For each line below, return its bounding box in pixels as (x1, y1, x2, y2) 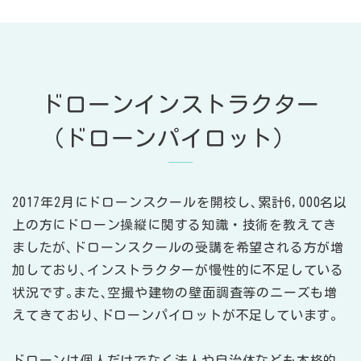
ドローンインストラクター (41, 92, 320, 115)
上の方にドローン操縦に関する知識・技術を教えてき (12, 218, 338, 231)
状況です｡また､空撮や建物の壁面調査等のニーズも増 (12, 285, 338, 299)
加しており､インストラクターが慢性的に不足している (12, 263, 344, 276)
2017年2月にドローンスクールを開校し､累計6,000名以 (12, 195, 347, 209)
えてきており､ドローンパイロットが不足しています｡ (12, 308, 338, 322)
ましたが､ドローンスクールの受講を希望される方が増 (12, 240, 344, 254)
